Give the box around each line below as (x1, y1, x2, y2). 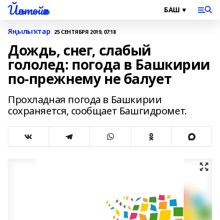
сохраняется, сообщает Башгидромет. (8, 104, 187, 117)
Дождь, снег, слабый (8, 41, 152, 59)
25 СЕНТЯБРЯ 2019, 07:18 (54, 27, 116, 35)
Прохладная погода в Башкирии (8, 93, 162, 106)
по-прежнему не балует (8, 69, 172, 88)
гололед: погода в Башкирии (8, 55, 211, 74)
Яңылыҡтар (8, 27, 51, 36)
